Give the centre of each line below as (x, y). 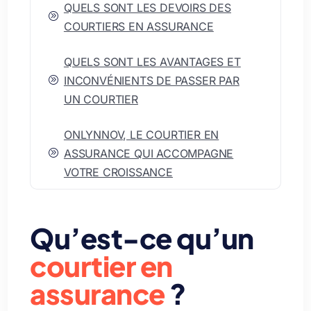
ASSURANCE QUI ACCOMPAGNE (149, 153)
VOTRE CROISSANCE (118, 172)
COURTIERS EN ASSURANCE (138, 26)
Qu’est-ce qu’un (142, 237)
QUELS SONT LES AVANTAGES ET (152, 61)
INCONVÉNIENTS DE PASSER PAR (151, 80)
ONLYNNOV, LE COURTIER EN (141, 134)
